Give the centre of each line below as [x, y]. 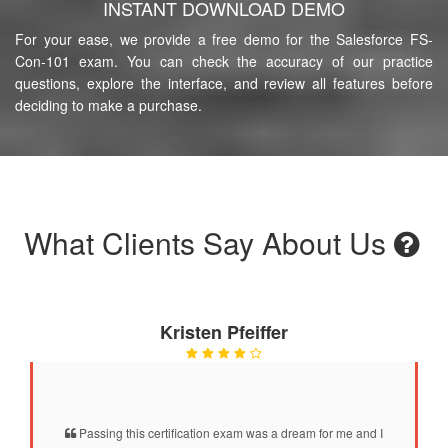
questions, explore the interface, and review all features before [224, 82]
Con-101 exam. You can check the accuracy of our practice [224, 60]
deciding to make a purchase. [108, 104]
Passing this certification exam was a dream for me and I [229, 432]
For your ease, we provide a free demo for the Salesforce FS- [224, 38]
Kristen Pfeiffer [224, 331]
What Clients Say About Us [208, 242]
